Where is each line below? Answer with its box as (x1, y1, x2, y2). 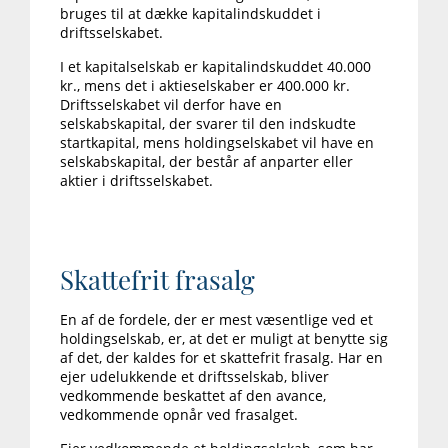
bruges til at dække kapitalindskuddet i (60, 4, 321, 24)
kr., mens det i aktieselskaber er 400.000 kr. (60, 76, 350, 96)
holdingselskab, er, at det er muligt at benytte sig (60, 329, 388, 349)
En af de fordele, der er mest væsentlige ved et (60, 310, 373, 330)
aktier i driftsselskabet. (60, 171, 213, 191)
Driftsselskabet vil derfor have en (60, 95, 282, 115)
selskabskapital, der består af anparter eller (60, 152, 353, 172)
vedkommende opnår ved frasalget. (60, 405, 298, 425)
